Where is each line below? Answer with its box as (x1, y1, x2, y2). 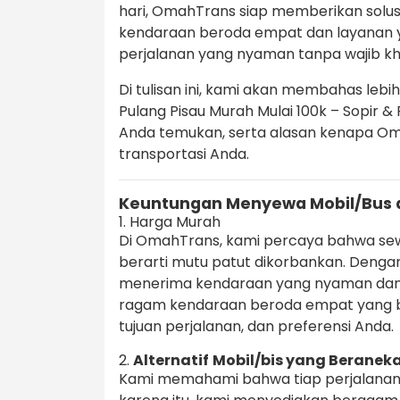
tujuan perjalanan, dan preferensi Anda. (119, 316, 394, 337)
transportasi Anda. (119, 144, 249, 165)
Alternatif (133, 350, 209, 371)
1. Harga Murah (119, 212, 221, 233)
